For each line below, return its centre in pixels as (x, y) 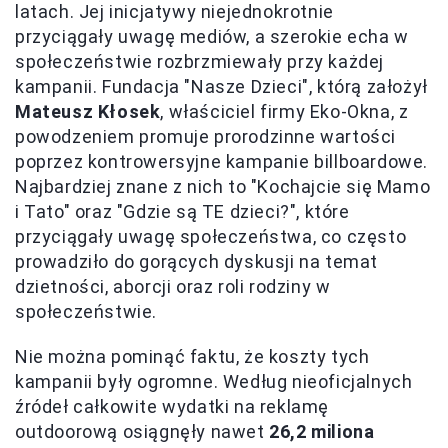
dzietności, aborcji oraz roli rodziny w (173, 287)
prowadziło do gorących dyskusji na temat (197, 262)
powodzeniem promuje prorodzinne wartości (206, 137)
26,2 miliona (322, 432)
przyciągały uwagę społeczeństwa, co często (211, 237)
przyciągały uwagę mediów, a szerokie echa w (212, 37)
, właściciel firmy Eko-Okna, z (284, 112)
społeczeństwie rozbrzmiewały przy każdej (200, 62)
